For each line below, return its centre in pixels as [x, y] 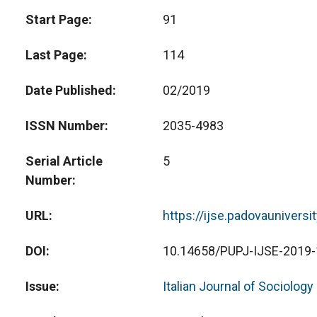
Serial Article [64, 161]
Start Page [57, 19]
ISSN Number [65, 126]
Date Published [69, 90]
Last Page [54, 55]
